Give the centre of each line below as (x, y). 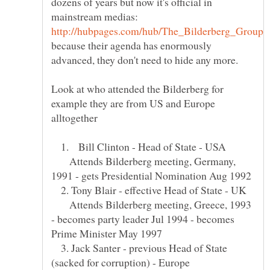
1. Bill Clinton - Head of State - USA (139, 146)
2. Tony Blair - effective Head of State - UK (149, 190)
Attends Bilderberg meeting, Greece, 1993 (151, 204)
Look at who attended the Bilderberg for (137, 88)
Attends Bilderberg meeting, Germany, (143, 161)
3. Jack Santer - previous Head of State (139, 247)
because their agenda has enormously (131, 45)
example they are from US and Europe (133, 103)
